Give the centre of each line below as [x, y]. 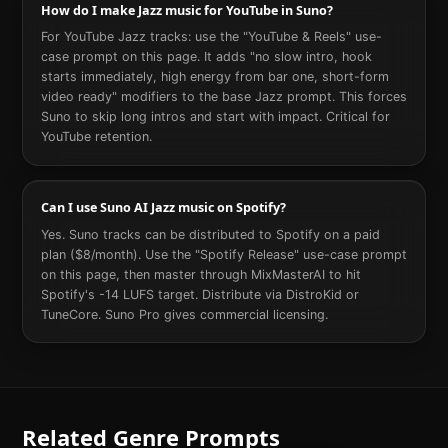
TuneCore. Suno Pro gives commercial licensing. [184, 314]
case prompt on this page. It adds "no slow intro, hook [206, 57]
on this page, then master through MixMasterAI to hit [200, 274]
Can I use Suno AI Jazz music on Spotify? [163, 208]
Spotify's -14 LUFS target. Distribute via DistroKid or [199, 294]
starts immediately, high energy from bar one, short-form [214, 77]
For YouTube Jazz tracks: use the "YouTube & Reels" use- [211, 37]
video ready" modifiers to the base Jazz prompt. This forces [223, 97]
